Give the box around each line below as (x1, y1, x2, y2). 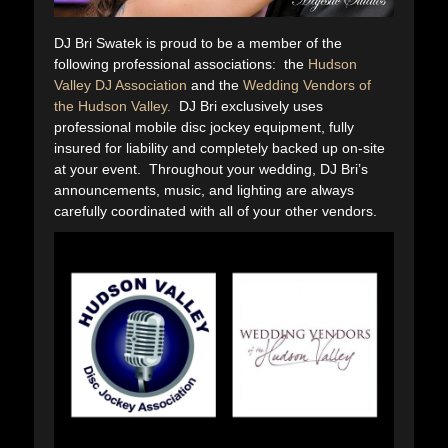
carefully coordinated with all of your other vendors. (54, 202, 377, 219)
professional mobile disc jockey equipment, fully (54, 118, 354, 135)
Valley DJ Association (54, 76, 187, 93)
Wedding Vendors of (243, 76, 371, 93)
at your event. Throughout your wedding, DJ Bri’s (54, 160, 368, 177)
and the (187, 76, 243, 93)
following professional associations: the (54, 55, 308, 72)
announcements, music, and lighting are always (54, 181, 354, 198)
